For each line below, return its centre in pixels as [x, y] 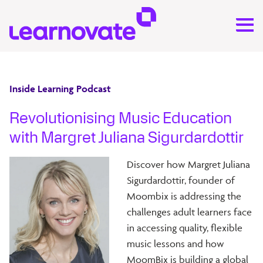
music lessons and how [176, 243]
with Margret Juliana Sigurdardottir [127, 137]
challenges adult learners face [189, 212]
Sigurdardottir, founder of [181, 180]
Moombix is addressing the [184, 196]
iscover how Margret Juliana [192, 164]
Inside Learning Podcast [60, 88]
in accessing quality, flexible [185, 227]
